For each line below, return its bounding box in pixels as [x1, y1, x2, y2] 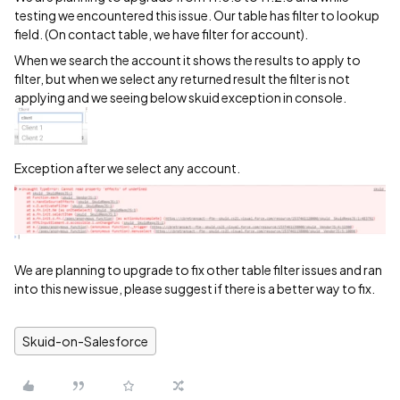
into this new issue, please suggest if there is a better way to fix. [14, 280, 375, 297]
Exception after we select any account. [14, 160, 240, 176]
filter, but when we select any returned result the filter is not [14, 71, 350, 87]
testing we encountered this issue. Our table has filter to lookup [14, 7, 379, 23]
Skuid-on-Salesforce [22, 333, 148, 350]
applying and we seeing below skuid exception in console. [14, 89, 346, 105]
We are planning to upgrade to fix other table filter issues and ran [14, 262, 382, 279]
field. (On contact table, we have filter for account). [14, 26, 308, 42]
